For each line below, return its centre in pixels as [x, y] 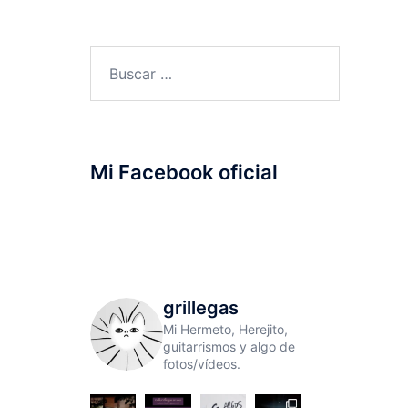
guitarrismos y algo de [229, 347]
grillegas [200, 308]
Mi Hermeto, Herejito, [225, 329]
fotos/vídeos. [201, 364]
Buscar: [114, 57]
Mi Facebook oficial [184, 172]
